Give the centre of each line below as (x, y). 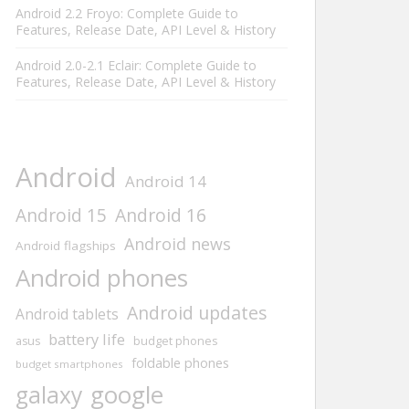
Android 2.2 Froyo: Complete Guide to (127, 13)
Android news (178, 244)
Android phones (102, 278)
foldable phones (180, 363)
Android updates (197, 313)
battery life (87, 340)
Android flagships (66, 246)
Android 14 (166, 181)
